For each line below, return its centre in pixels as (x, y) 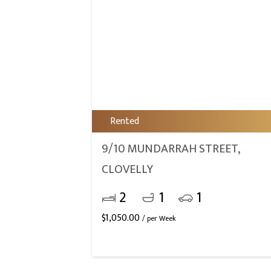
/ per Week (159, 218)
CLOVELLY (127, 169)
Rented (125, 121)
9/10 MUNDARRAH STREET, (171, 149)
